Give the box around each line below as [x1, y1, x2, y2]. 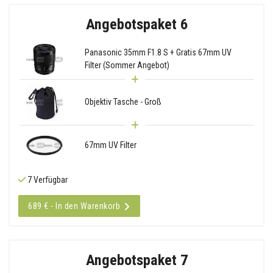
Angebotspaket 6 [85, 15, 188, 33]
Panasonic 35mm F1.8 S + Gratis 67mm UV [84, 48, 232, 58]
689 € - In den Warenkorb [28, 200, 120, 211]
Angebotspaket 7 [85, 250, 188, 269]
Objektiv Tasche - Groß [84, 97, 161, 107]
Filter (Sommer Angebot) [84, 60, 169, 71]
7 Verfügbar [26, 174, 68, 185]
